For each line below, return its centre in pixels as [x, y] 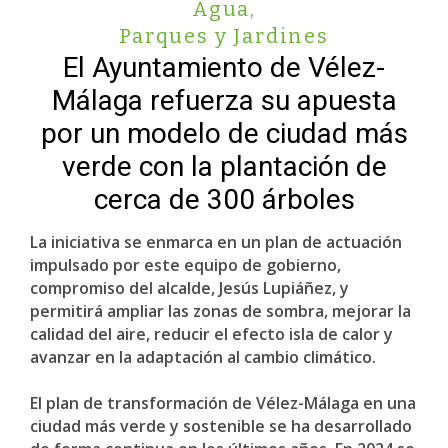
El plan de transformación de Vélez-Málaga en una [223, 403]
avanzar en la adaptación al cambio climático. [203, 357]
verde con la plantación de [224, 166]
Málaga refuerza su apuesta [224, 100]
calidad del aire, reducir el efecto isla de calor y [211, 334]
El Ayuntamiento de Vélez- [224, 67]
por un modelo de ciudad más [224, 133]
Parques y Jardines [224, 36]
